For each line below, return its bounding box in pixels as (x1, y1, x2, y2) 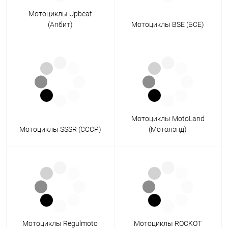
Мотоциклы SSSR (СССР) (19, 125, 101, 134)
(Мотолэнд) (149, 125, 187, 134)
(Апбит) (47, 20, 73, 29)
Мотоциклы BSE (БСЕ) (131, 20, 205, 29)
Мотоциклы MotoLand (131, 115, 205, 123)
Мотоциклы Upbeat (28, 10, 92, 18)
